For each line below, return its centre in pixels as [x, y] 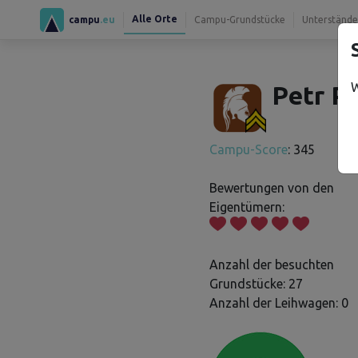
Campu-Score [249, 149]
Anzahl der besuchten [272, 265]
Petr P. [312, 95]
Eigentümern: [247, 207]
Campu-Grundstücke [240, 19]
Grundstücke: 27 [256, 284]
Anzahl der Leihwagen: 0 [279, 303]
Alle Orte [155, 18]
